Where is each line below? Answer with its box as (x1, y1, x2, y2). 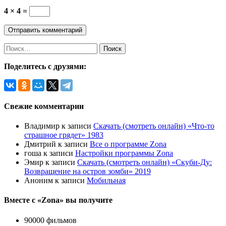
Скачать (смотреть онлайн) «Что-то (93, 122, 214, 131)
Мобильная (87, 176, 126, 185)
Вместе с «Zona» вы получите (4, 196, 112, 205)
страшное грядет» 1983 (24, 131, 103, 140)
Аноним (24, 176, 53, 185)
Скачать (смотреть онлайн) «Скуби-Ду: (77, 158, 212, 167)
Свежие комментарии (4, 101, 84, 110)
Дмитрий (24, 140, 56, 149)
